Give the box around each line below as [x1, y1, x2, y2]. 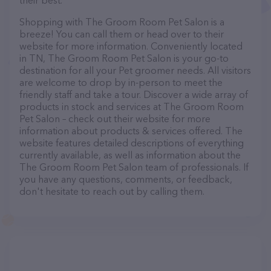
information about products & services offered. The [19, 125, 243, 137]
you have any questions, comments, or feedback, [19, 173, 232, 185]
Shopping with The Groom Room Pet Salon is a [19, 16, 224, 28]
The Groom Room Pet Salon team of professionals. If [19, 161, 249, 173]
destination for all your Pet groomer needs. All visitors [19, 64, 251, 76]
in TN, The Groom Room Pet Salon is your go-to [19, 52, 229, 64]
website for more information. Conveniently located [19, 40, 243, 52]
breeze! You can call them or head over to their [19, 28, 224, 40]
